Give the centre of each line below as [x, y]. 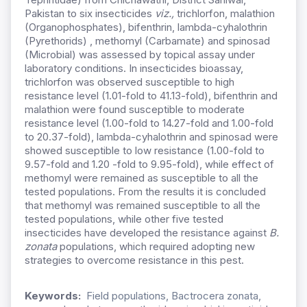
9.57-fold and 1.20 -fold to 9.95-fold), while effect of [149, 164]
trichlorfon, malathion [224, 14]
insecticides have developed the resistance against [147, 233]
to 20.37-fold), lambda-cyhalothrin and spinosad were [151, 137]
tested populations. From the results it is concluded [145, 192]
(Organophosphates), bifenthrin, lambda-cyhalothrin [146, 27]
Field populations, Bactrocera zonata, [174, 296]
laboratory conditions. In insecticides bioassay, [134, 69]
